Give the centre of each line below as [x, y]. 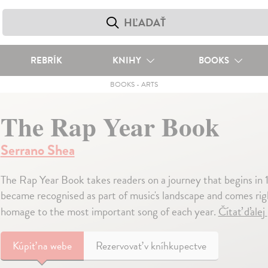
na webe [54, 246]
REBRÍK [46, 60]
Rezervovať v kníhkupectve [151, 246]
